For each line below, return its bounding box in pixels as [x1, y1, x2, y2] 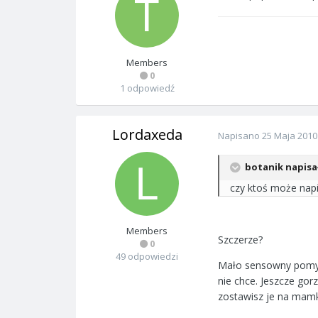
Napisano [218, 129, 262, 142]
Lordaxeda [111, 125, 182, 144]
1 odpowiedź [119, 82, 175, 94]
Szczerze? [218, 233, 263, 246]
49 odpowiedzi [116, 250, 178, 263]
